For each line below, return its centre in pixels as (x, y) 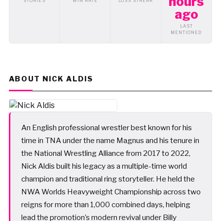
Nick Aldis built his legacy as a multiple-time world (104, 166)
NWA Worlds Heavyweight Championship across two (111, 192)
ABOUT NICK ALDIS (51, 79)
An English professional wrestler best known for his (106, 128)
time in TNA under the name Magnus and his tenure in (110, 140)
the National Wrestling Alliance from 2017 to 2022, (106, 153)
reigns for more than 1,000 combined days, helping (106, 204)
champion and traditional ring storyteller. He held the (108, 179)
